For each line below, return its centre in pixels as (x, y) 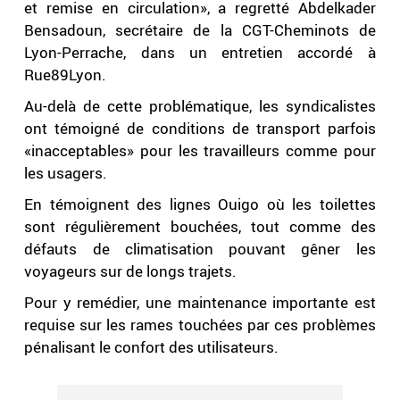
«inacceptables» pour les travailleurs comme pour (200, 151)
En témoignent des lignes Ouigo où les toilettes (200, 204)
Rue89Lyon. (66, 75)
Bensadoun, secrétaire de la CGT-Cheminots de (200, 30)
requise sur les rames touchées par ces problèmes (200, 325)
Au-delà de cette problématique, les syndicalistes (200, 106)
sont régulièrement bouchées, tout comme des (200, 227)
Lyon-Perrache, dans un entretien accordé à (200, 53)
